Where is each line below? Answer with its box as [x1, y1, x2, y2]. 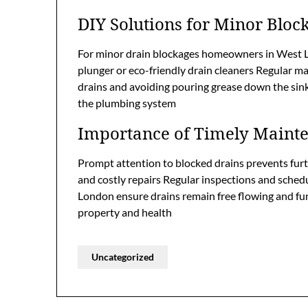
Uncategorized [91, 251, 154, 263]
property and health [78, 206, 172, 219]
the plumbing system [78, 96, 176, 109]
